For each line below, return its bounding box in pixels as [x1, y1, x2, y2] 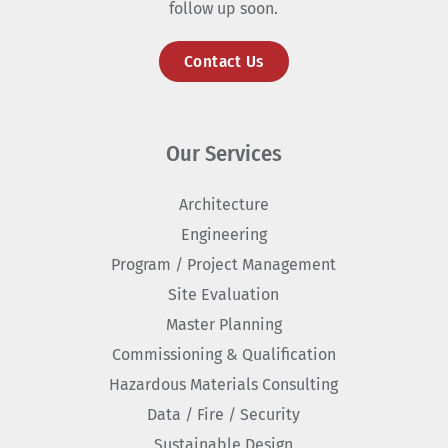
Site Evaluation [168, 285, 280, 305]
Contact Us [183, 51, 264, 73]
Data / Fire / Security [147, 405, 301, 425]
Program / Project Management [111, 255, 337, 275]
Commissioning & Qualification [111, 345, 336, 365]
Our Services [165, 140, 282, 168]
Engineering [180, 225, 267, 245]
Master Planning [165, 315, 282, 335]
